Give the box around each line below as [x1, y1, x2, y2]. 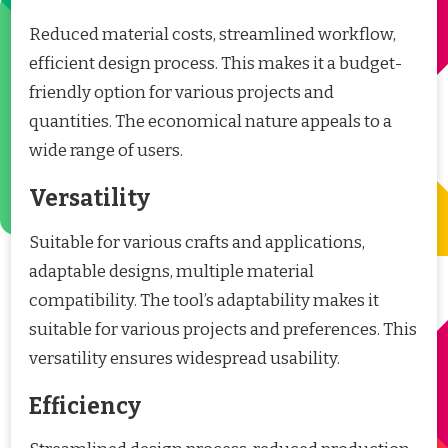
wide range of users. [29, 139, 183, 161]
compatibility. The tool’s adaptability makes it [29, 289, 379, 311]
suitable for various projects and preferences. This [29, 318, 417, 340]
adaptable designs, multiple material [29, 260, 314, 282]
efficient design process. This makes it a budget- [29, 52, 402, 74]
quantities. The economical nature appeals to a [29, 110, 392, 132]
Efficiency [29, 392, 141, 420]
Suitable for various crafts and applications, [29, 231, 365, 253]
